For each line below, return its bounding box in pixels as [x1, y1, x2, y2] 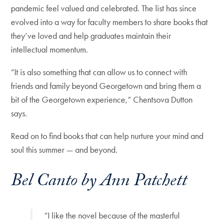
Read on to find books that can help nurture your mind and [11, 130, 204, 141]
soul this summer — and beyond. [11, 144, 118, 155]
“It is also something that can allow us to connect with [11, 66, 188, 78]
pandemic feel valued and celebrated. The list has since [11, 2, 197, 14]
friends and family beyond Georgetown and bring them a [11, 80, 201, 91]
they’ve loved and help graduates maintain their [11, 30, 171, 41]
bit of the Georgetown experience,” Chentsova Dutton [11, 94, 193, 105]
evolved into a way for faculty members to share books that [11, 16, 208, 27]
